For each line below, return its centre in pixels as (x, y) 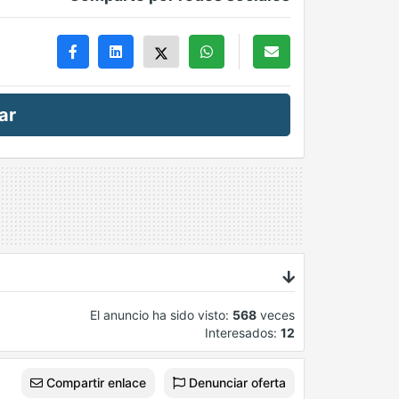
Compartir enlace (94, 383)
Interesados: (243, 333)
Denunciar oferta (236, 383)
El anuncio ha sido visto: (161, 315)
